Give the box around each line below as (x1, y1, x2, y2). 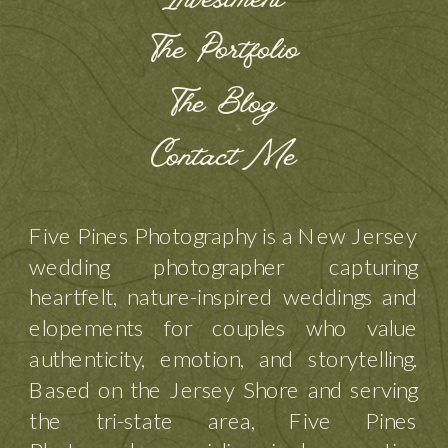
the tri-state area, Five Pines (29, 405, 418, 433)
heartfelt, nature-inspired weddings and (29, 282, 418, 310)
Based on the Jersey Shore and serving (29, 375, 418, 402)
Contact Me (150, 145, 297, 178)
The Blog (170, 92, 276, 125)
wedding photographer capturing (29, 251, 418, 279)
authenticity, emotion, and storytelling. (29, 344, 418, 371)
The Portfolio (150, 39, 299, 72)
